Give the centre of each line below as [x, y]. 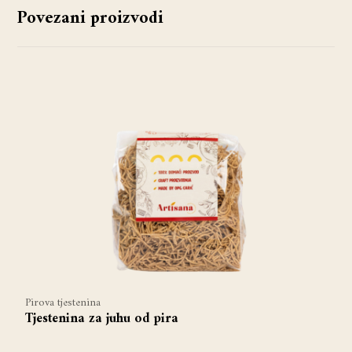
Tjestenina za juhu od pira [102, 319]
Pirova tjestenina [63, 303]
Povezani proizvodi [91, 19]
